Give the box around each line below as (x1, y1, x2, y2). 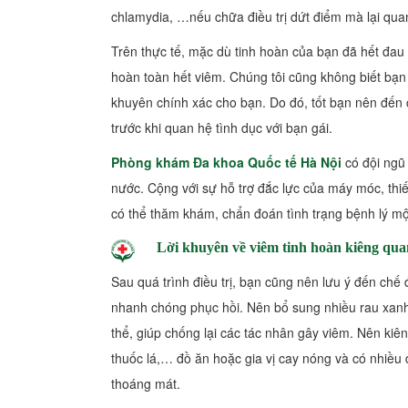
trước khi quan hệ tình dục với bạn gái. (111, 117, 332, 137)
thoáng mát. (111, 373, 180, 393)
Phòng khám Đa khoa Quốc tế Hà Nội (111, 152, 342, 171)
